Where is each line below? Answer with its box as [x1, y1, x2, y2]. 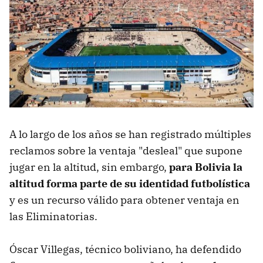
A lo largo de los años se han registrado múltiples [9, 127, 251, 141]
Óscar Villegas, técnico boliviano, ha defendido [9, 242, 241, 257]
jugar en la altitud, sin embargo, [9, 160, 169, 174]
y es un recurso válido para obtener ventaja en [9, 193, 240, 207]
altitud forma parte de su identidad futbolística [9, 177, 250, 191]
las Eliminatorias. [9, 210, 97, 224]
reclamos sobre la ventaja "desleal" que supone [9, 144, 242, 158]
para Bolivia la [169, 160, 242, 174]
